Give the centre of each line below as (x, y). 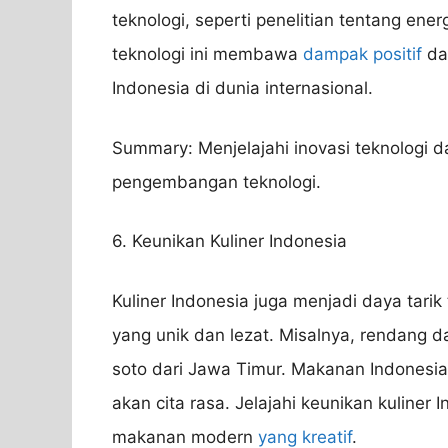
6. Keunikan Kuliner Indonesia (229, 241)
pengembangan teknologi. (216, 181)
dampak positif (362, 54)
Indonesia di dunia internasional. (242, 88)
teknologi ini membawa (207, 54)
